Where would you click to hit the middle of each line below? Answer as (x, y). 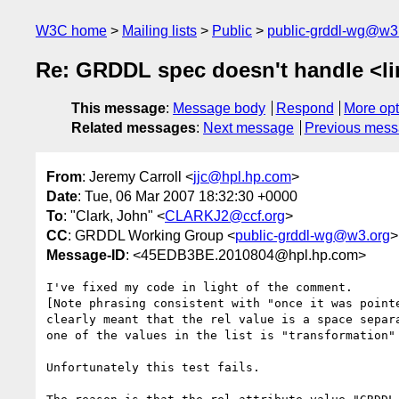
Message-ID (86, 255)
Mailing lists (159, 31)
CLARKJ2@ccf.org (225, 216)
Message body (219, 109)
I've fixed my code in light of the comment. (199, 287)
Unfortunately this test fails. (153, 367)
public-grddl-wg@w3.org (313, 235)
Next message (248, 128)
